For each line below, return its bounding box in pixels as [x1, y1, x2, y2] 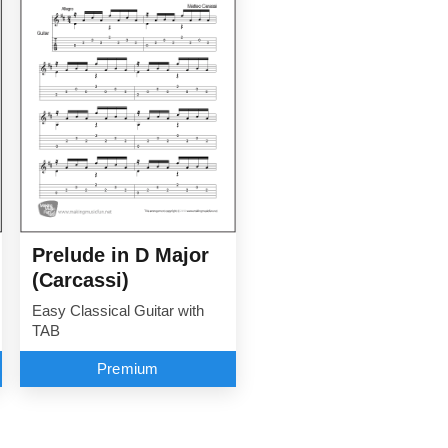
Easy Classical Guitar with [31, 303, 204, 320]
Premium [96, 361, 159, 378]
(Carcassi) [31, 269, 129, 292]
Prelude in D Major [31, 244, 209, 267]
